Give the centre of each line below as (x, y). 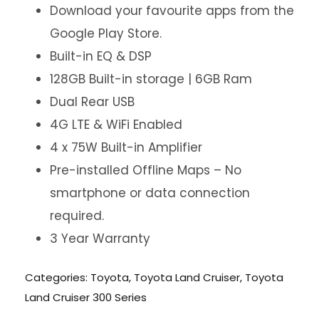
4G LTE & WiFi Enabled (116, 125)
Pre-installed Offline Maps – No (146, 171)
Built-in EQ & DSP (101, 57)
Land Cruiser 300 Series (86, 298)
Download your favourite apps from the (172, 11)
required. (77, 216)
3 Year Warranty (100, 239)
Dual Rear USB (92, 102)
